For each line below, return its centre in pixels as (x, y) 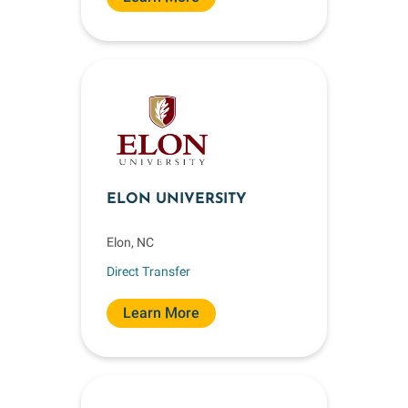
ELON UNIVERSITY (177, 199)
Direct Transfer (148, 271)
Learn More (161, 313)
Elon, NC (130, 242)
